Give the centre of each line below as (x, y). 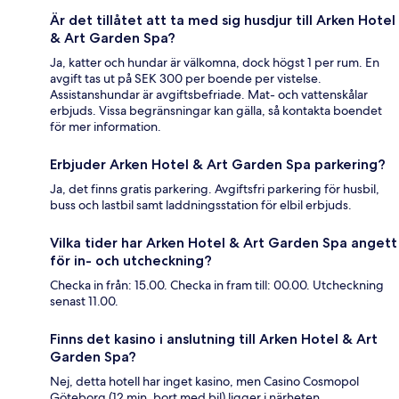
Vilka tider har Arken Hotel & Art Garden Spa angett (224, 243)
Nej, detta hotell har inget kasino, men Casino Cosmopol (204, 382)
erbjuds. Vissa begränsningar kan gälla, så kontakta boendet (216, 111)
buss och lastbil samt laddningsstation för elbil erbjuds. (201, 205)
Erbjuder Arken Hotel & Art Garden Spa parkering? (218, 165)
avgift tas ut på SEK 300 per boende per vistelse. (186, 79)
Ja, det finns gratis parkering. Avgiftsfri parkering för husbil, (215, 189)
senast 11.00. (84, 301)
